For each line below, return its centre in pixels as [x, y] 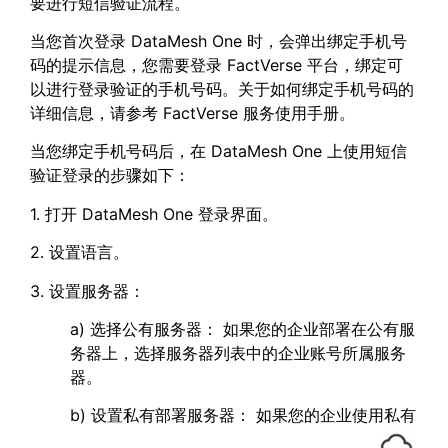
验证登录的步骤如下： [110, 175]
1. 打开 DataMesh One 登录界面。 [154, 213]
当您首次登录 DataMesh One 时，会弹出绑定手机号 [218, 41]
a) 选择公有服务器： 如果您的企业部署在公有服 [242, 329]
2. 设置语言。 [79, 252]
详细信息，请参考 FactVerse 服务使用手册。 [192, 113]
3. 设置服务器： [87, 290]
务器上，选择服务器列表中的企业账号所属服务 [238, 353]
